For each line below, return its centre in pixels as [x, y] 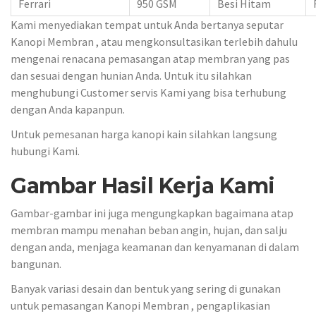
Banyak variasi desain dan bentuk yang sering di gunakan [146, 288]
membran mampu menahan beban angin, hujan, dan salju [149, 230]
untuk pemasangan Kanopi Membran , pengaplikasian [140, 305]
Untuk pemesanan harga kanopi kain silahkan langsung [144, 134]
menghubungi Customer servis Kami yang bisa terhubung [148, 93]
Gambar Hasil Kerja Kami [143, 186]
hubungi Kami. [45, 151]
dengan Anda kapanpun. [68, 110]
